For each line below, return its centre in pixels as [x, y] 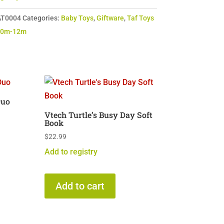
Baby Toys [77, 18]
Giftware [110, 18]
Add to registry [71, 152]
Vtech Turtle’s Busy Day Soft [99, 115]
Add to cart [80, 186]
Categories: [41, 18]
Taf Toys [140, 18]
